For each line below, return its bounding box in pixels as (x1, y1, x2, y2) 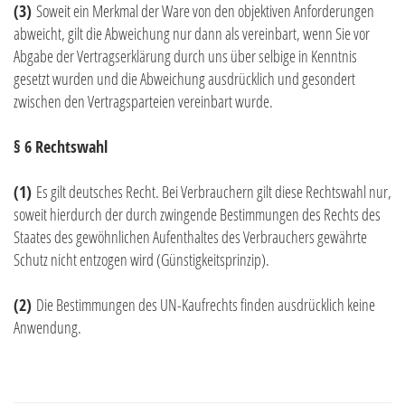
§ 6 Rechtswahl (14, 136, 108, 159)
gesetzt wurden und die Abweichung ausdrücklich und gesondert (14, 68, 355, 90)
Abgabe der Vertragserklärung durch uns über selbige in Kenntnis (14, 45, 357, 68)
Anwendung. (14, 316, 81, 339)
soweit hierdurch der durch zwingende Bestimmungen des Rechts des (14, 203, 381, 226)
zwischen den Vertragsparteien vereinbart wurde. (14, 90, 273, 113)
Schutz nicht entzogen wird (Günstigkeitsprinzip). (14, 249, 269, 271)
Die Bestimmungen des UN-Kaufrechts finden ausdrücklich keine (32, 294, 375, 316)
